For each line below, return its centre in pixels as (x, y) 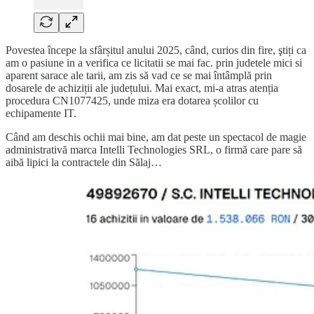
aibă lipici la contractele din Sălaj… (84, 162)
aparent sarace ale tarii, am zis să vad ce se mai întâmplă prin (139, 75)
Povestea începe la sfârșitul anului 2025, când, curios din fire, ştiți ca (156, 50)
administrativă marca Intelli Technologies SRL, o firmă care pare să (154, 149)
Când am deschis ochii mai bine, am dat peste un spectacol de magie (156, 137)
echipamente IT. (41, 113)
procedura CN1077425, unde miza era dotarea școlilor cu (132, 100)
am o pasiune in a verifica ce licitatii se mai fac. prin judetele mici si (154, 62)
